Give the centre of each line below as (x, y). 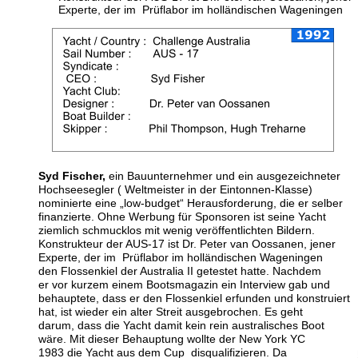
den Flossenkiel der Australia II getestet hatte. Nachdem (181, 271)
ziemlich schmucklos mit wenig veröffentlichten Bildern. (177, 230)
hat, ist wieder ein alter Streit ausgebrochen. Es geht (172, 312)
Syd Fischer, (72, 176)
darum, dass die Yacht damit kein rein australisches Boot (183, 325)
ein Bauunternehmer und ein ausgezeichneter (225, 176)
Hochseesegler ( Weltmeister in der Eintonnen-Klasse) (177, 189)
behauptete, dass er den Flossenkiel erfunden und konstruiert (196, 298)
